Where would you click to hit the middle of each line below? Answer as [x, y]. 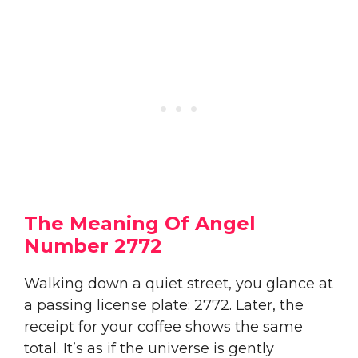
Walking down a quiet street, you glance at [179, 283]
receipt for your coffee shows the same [163, 326]
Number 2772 [93, 245]
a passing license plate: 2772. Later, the [164, 305]
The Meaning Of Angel [140, 223]
